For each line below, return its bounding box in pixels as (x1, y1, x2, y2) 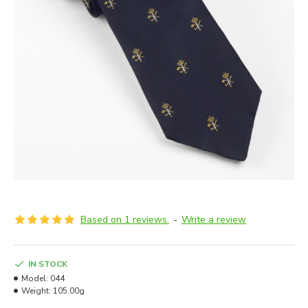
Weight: (21, 285, 51, 296)
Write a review (181, 213, 246, 226)
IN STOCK (28, 258, 67, 269)
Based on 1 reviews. (80, 213, 169, 226)
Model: (21, 273, 48, 284)
